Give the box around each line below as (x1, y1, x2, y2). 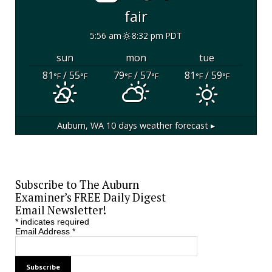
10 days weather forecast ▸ (104, 119, 215, 131)
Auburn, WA (57, 119, 104, 131)
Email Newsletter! (15, 202, 106, 217)
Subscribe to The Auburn (15, 177, 139, 192)
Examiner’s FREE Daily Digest (15, 189, 166, 205)
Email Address (15, 226, 72, 236)
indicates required (18, 216, 89, 226)
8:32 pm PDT (131, 29, 182, 41)
